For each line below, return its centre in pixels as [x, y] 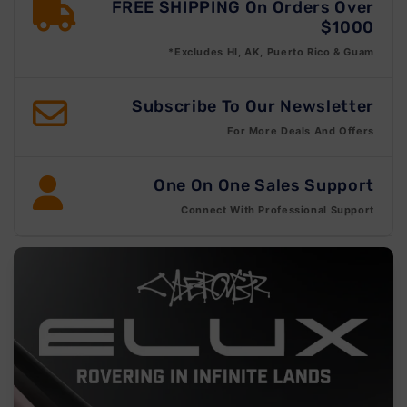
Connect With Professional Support [278, 210]
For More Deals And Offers [301, 131]
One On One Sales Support [264, 186]
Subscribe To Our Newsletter [253, 107]
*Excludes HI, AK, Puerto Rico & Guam [271, 52]
